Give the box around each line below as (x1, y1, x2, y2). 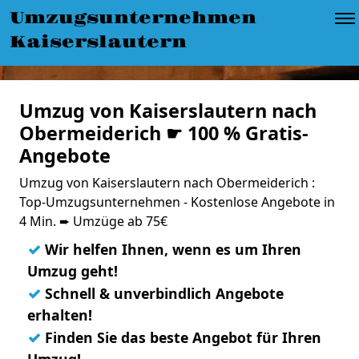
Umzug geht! (27, 261, 118, 280)
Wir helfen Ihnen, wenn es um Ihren (41, 240, 301, 259)
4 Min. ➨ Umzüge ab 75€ (19, 212, 167, 230)
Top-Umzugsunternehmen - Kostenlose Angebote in (19, 193, 335, 211)
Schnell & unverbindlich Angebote (41, 284, 284, 303)
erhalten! (27, 305, 92, 325)
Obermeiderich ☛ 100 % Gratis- (19, 120, 309, 146)
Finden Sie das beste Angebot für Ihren (41, 328, 321, 347)
